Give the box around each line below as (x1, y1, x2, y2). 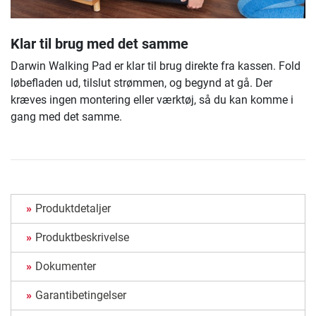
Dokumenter (35, 260, 96, 274)
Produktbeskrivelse (35, 231, 129, 245)
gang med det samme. (11, 110, 122, 124)
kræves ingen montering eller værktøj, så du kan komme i (11, 93, 293, 107)
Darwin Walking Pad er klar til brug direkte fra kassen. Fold (11, 59, 300, 73)
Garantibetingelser (35, 288, 126, 303)
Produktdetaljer (35, 202, 111, 216)
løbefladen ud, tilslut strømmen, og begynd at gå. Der (11, 76, 272, 90)
